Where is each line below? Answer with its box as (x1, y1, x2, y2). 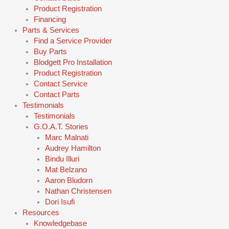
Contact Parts (33, 90, 80, 99)
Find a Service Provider (33, 37, 112, 45)
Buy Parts (33, 48, 67, 56)
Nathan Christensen (44, 187, 111, 196)
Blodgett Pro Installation (33, 58, 112, 67)
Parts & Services (22, 26, 79, 35)
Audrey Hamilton (44, 144, 101, 153)
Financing (33, 15, 66, 24)
